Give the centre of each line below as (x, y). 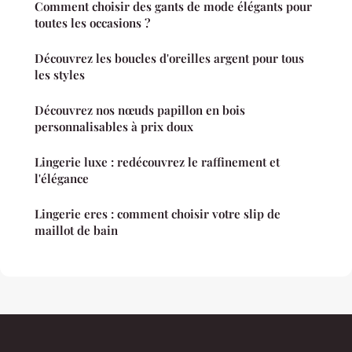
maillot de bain (76, 230)
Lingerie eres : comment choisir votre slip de (158, 213)
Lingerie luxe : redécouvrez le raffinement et (157, 161)
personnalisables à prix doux (114, 126)
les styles (60, 74)
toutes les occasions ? (92, 22)
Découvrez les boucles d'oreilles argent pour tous (169, 58)
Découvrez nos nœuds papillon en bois (140, 110)
